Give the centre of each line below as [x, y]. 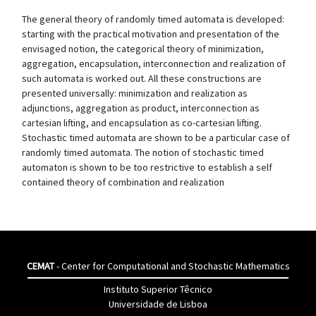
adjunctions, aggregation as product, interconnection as [141, 108]
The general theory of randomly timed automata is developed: [153, 19]
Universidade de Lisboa [158, 304]
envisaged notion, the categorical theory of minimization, [143, 49]
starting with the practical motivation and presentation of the [151, 34]
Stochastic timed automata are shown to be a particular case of [156, 138]
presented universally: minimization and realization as [135, 93]
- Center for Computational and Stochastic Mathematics [172, 266]
